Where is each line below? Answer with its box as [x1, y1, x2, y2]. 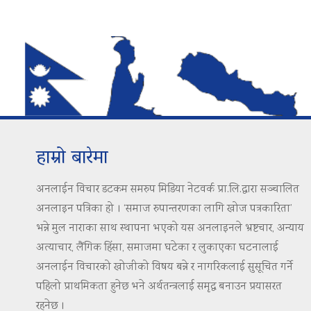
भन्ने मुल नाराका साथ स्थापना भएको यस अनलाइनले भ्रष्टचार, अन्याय [36, 221, 304, 237]
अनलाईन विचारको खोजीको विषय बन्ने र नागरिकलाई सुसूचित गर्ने [36, 260, 293, 276]
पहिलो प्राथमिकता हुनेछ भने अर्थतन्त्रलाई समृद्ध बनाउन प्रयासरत [36, 279, 282, 296]
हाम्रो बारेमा [36, 140, 108, 178]
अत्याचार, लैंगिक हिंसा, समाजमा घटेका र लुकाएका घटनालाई [36, 240, 278, 257]
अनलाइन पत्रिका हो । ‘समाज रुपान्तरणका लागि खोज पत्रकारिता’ [36, 201, 292, 218]
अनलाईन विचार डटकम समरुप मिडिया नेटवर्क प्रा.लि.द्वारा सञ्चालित [36, 182, 299, 199]
